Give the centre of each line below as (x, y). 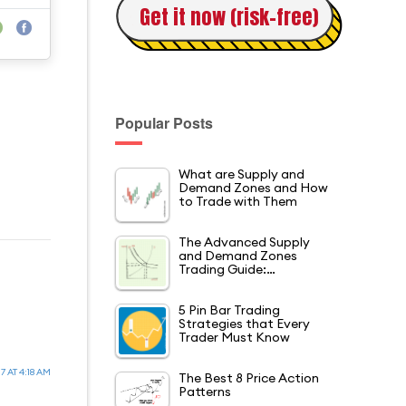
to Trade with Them (238, 202)
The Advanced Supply (244, 242)
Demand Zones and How (253, 188)
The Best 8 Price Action (249, 378)
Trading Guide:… (227, 270)
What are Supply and (242, 174)
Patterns (205, 392)
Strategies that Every (244, 324)
